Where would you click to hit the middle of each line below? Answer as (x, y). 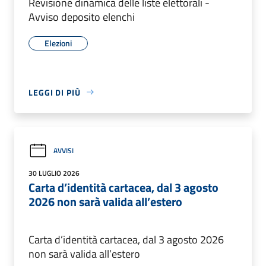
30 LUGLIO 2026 (54, 173)
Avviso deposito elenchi (82, 17)
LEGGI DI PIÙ (55, 92)
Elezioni (58, 43)
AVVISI (64, 151)
